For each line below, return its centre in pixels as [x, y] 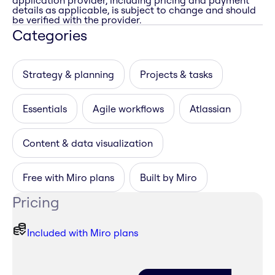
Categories [50, 35]
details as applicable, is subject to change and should [134, 10]
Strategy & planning [68, 75]
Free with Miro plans [68, 178]
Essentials [45, 109]
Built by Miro [168, 178]
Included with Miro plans [83, 233]
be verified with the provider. [77, 20]
